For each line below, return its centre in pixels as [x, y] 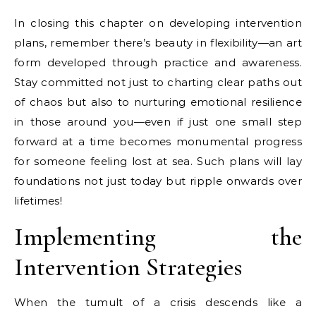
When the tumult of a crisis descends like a [158, 302]
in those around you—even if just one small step [158, 121]
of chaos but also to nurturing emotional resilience [158, 102]
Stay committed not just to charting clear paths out [158, 82]
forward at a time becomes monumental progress [158, 141]
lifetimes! [38, 200]
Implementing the [158, 236]
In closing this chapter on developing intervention [158, 23]
